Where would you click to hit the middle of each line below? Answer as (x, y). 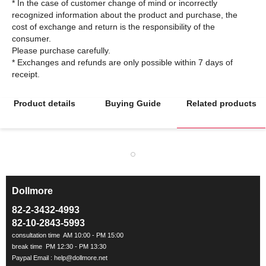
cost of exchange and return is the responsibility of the (113, 26)
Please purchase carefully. (61, 50)
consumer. (31, 38)
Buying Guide (133, 103)
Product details (44, 103)
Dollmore (32, 191)
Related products (221, 103)
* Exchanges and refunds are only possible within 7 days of (122, 62)
